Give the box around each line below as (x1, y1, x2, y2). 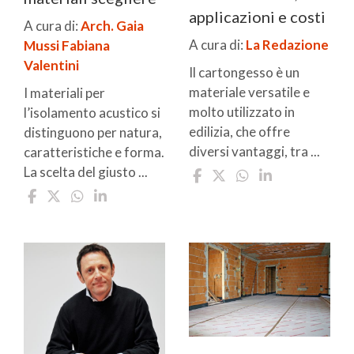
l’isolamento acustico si (24, 104, 160, 122)
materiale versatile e (189, 84, 310, 100)
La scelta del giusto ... (24, 164, 148, 181)
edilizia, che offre (189, 123, 290, 140)
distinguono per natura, (24, 124, 162, 141)
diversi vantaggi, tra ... (189, 143, 320, 160)
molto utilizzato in (189, 104, 295, 120)
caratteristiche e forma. (24, 144, 164, 161)
